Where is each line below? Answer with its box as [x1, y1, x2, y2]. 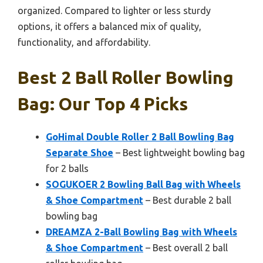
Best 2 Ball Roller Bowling [18, 68, 234, 88]
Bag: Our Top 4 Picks [18, 94, 188, 114]
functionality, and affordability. [18, 37, 150, 48]
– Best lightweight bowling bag [113, 147, 245, 159]
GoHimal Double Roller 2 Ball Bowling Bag [46, 131, 234, 143]
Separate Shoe [46, 147, 113, 159]
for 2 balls [46, 163, 89, 174]
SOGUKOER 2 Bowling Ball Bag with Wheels [46, 179, 241, 190]
